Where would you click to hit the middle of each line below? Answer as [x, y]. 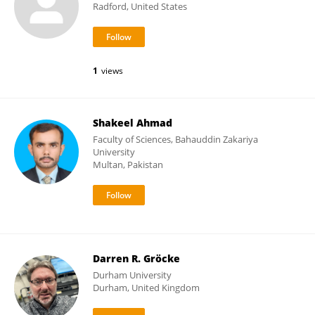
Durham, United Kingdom [146, 288]
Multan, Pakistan [128, 165]
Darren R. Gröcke [136, 258]
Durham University [132, 275]
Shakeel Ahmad [133, 123]
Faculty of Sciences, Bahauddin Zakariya [175, 139]
